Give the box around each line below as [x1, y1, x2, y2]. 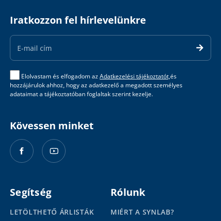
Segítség [10, 185, 51, 199]
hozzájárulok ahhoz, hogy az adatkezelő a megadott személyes [10, 81, 183, 90]
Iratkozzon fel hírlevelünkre [10, 13, 146, 27]
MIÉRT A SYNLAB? [110, 207, 174, 217]
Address [10, 38, 37, 48]
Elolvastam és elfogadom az [21, 72, 100, 81]
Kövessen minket [10, 119, 94, 133]
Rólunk [110, 185, 146, 199]
